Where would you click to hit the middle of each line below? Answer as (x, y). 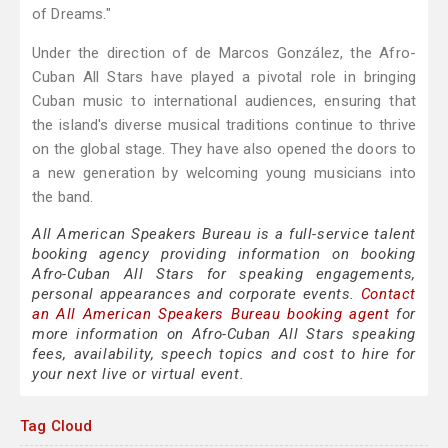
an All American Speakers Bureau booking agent (211, 314)
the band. (63, 197)
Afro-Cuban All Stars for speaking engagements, (224, 274)
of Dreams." (71, 14)
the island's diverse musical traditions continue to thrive (224, 125)
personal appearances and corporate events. (196, 294)
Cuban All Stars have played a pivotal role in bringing (224, 77)
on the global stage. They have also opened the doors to (224, 149)
